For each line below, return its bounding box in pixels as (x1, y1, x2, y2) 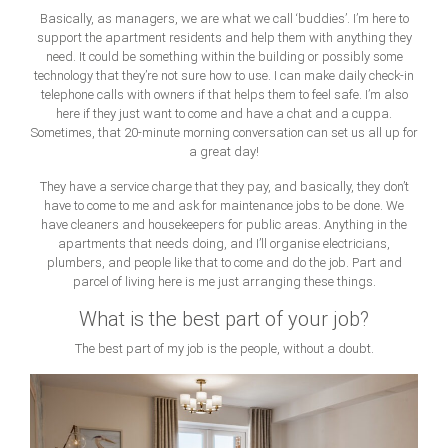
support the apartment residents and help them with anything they (36, 29, 412, 45)
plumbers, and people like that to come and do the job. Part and (46, 254, 402, 270)
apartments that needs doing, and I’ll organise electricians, (58, 235, 390, 251)
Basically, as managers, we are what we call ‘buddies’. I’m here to (39, 10, 409, 26)
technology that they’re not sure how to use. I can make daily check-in (34, 67, 414, 83)
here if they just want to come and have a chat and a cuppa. (56, 105, 392, 121)
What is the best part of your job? (79, 306, 369, 331)
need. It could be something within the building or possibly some (45, 48, 403, 64)
